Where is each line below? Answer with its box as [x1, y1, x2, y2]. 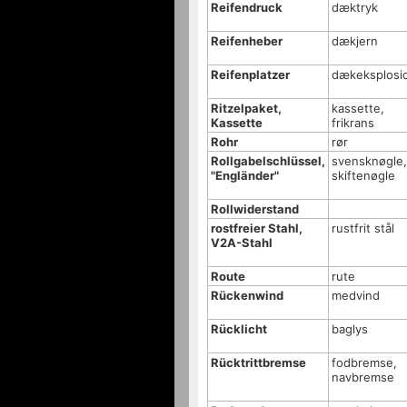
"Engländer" [211, 168, 279, 183]
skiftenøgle [332, 168, 395, 183]
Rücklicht [211, 322, 267, 336]
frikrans [332, 115, 374, 130]
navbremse [332, 370, 394, 384]
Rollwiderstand [211, 202, 299, 216]
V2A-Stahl [211, 235, 273, 250]
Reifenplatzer [211, 67, 290, 82]
